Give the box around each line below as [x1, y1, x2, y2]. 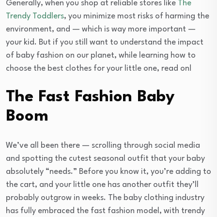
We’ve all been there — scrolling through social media [6, 141, 200, 150]
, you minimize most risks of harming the [64, 12, 209, 20]
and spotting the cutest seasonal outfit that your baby [6, 154, 205, 163]
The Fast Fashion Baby [6, 89, 175, 105]
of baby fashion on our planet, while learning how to [6, 51, 196, 60]
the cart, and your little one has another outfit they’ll [6, 180, 199, 189]
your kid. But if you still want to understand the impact [6, 38, 203, 46]
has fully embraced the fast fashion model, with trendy [6, 206, 205, 215]
